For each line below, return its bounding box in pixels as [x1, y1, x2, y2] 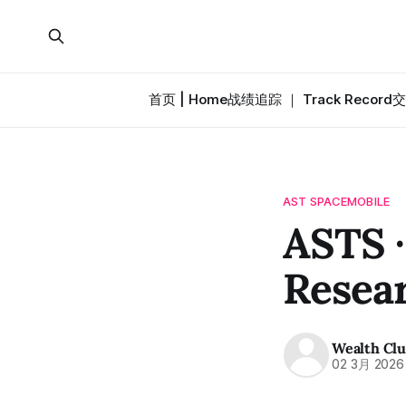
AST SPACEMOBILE [283, 194, 390, 208]
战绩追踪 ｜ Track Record [227, 91, 392, 108]
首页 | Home [148, 91, 227, 108]
